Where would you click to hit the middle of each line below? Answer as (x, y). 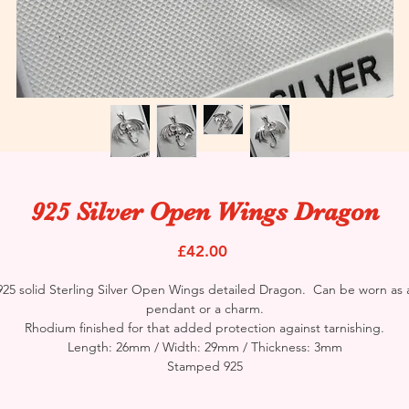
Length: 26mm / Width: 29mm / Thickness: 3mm (204, 346)
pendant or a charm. (204, 308)
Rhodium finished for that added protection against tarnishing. (204, 327)
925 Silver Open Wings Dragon (204, 211)
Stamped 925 (204, 366)
